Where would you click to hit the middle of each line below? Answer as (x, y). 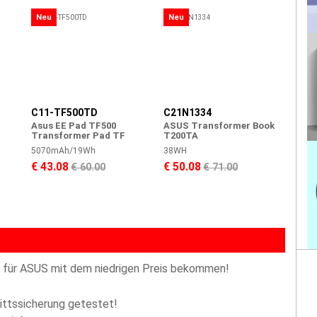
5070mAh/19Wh (63, 151)
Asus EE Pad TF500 (74, 126)
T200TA (181, 136)
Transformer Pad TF (78, 136)
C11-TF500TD (64, 113)
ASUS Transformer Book (219, 126)
